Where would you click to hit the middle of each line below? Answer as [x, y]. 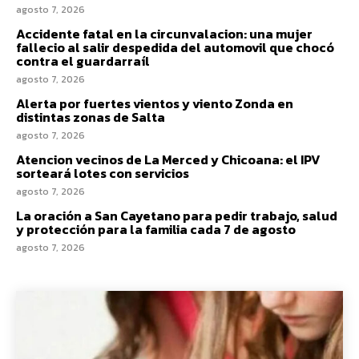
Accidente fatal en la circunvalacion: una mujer [164, 33]
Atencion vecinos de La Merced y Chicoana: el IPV [168, 159]
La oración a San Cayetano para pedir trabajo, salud [177, 215]
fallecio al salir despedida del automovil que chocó [175, 47]
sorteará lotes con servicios [103, 173]
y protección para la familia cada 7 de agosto [156, 229]
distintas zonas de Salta [91, 117]
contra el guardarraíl [83, 61]
